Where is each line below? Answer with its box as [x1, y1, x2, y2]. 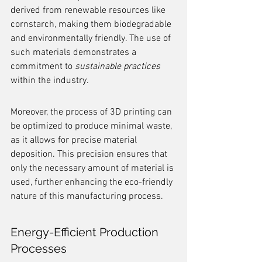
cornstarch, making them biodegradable [11, 19, 174, 30]
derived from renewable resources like [11, 5, 168, 16]
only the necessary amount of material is [11, 163, 176, 174]
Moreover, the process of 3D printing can [11, 106, 174, 118]
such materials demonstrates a [11, 47, 139, 58]
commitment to [11, 61, 75, 73]
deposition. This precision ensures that [11, 149, 170, 160]
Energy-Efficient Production [11, 225, 161, 239]
